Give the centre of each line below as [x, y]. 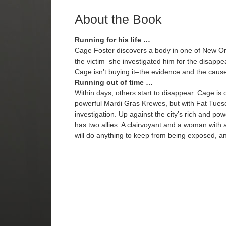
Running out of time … [114, 82]
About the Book [118, 19]
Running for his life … [112, 40]
